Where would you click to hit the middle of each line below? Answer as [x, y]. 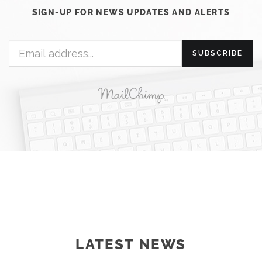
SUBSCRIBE [218, 53]
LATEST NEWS [131, 244]
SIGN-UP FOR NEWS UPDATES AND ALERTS [131, 12]
